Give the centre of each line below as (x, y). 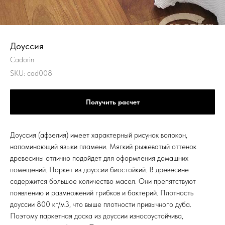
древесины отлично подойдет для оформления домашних (99, 158)
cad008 (40, 73)
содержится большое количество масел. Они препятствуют (103, 181)
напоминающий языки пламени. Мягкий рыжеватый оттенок (103, 147)
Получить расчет (113, 102)
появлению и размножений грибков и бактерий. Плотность (102, 193)
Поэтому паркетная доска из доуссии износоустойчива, (97, 216)
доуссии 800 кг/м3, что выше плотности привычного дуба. (101, 204)
